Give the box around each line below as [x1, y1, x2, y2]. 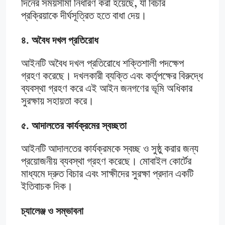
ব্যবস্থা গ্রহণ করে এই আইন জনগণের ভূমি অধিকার [21, 83, 192, 94]
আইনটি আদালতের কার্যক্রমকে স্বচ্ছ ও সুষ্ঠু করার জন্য [21, 144, 198, 155]
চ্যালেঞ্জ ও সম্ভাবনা [21, 204, 83, 217]
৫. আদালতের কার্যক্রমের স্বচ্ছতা [21, 119, 127, 132]
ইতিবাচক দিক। [21, 181, 73, 192]
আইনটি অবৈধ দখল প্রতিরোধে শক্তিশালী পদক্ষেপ [21, 58, 184, 69]
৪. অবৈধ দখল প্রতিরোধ [21, 34, 98, 46]
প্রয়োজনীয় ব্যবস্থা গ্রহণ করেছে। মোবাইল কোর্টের [21, 156, 191, 167]
